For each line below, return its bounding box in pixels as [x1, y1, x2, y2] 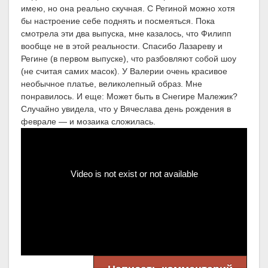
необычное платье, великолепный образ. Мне [21, 79, 202, 89]
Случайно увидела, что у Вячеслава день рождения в [21, 104, 231, 114]
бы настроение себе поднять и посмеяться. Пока [21, 16, 215, 26]
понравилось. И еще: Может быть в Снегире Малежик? [21, 92, 237, 102]
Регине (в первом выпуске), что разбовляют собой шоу [21, 54, 236, 64]
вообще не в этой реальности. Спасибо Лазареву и [21, 41, 223, 51]
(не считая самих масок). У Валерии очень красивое [21, 66, 227, 77]
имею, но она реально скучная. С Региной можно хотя [21, 4, 235, 14]
